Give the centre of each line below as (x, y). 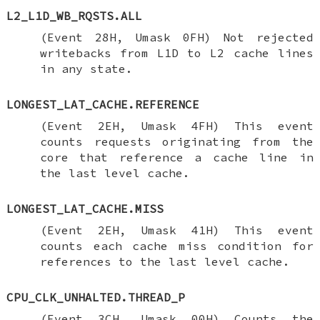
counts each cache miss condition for (176, 245)
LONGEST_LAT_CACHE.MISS (85, 208)
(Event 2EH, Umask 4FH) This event (176, 125)
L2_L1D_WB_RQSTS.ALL (75, 15)
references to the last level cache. (165, 261)
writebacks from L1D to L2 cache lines (176, 52)
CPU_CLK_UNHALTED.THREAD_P (96, 297)
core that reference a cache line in (176, 157)
